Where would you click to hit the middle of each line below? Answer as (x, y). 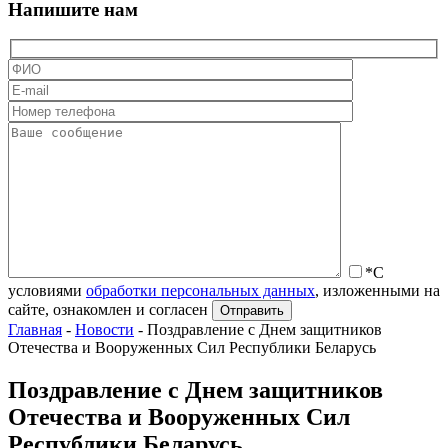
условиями (47, 291)
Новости (104, 330)
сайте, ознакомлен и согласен (108, 310)
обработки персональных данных (200, 291)
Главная (35, 330)
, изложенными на (377, 291)
